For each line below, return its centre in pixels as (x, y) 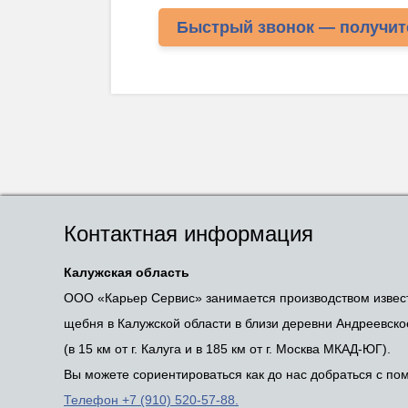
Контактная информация (189, 234)
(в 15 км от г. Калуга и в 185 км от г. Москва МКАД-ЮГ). (227, 349)
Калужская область (127, 272)
